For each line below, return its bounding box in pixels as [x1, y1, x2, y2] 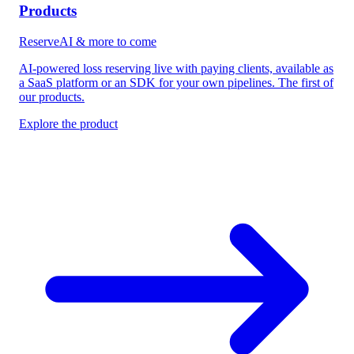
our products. [19, 90, 85, 104]
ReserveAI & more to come [19, 35, 156, 48]
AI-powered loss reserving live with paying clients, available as [19, 62, 333, 75]
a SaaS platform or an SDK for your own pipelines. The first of [19, 76, 333, 89]
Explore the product [19, 117, 118, 130]
